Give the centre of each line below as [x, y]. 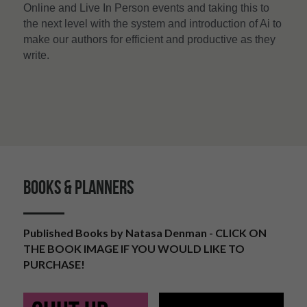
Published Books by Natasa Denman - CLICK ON [145, 232]
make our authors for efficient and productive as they [149, 39]
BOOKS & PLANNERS [78, 187]
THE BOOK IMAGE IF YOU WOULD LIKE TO [134, 248]
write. [38, 55]
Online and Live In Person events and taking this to [146, 8]
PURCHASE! [54, 264]
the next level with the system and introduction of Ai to [152, 23]
